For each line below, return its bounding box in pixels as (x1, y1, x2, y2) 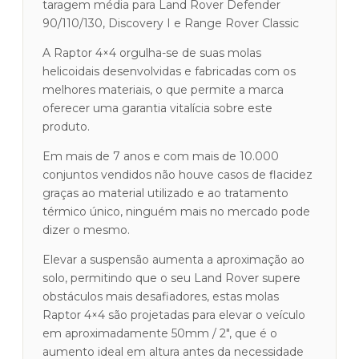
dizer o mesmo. (42, 223, 130, 237)
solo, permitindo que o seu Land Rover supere (42, 271, 301, 285)
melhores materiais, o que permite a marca (42, 83, 284, 97)
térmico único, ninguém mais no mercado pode (42, 204, 310, 219)
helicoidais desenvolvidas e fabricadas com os (42, 64, 296, 79)
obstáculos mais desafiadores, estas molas (42, 289, 279, 304)
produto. (42, 119, 90, 134)
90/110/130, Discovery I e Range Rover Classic (42, 16, 299, 30)
